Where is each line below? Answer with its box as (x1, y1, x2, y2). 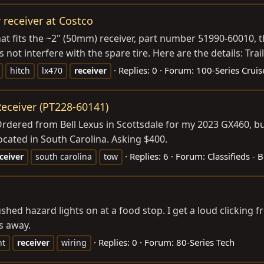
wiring (61, 237, 87, 249)
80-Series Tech (176, 236, 235, 249)
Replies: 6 (130, 150, 169, 163)
